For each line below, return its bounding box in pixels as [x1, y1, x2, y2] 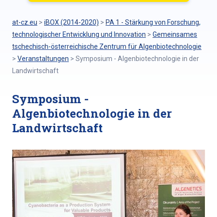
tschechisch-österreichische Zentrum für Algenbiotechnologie [12, 43, 201, 50]
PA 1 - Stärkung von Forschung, [106, 18, 201, 26]
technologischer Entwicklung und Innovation [12, 31, 146, 38]
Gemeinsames [153, 31, 197, 38]
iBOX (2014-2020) [44, 18, 99, 26]
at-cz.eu [12, 18, 37, 26]
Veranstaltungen [17, 55, 69, 62]
